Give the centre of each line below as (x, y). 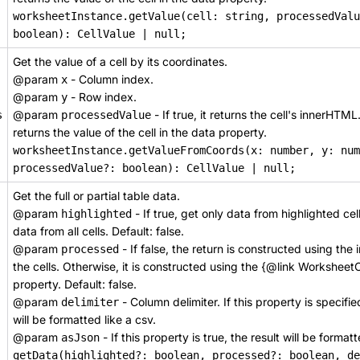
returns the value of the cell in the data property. (140, 132)
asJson (80, 337)
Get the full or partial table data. (96, 196)
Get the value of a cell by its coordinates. (120, 61)
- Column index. (110, 79)
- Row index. (102, 97)
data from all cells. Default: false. (98, 231)
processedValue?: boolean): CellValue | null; (154, 168)
